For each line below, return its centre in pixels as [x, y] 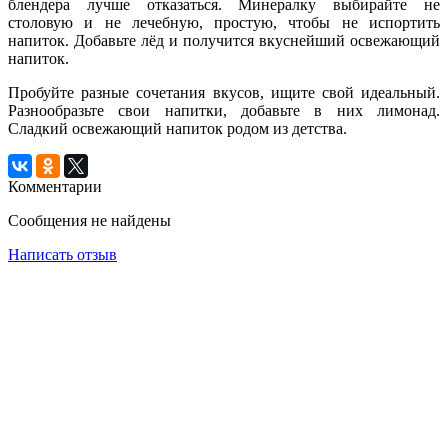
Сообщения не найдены [89, 221]
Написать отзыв [62, 255]
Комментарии [55, 187]
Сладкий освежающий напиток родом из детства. [177, 129]
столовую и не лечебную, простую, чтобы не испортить [224, 23]
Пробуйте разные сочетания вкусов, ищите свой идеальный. [224, 93]
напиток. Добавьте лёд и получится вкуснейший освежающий [224, 41]
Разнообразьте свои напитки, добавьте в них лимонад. [224, 111]
